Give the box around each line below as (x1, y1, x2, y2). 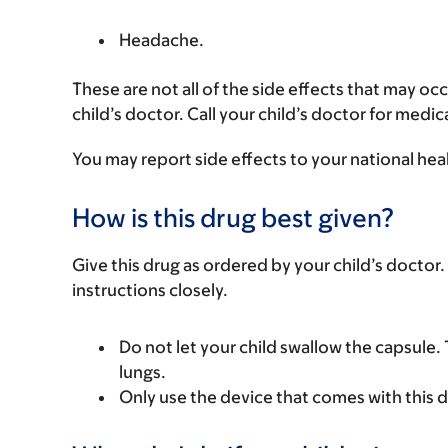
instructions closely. (72, 280, 228, 300)
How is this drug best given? (72, 202, 395, 232)
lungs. (119, 362, 166, 382)
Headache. (119, 30, 204, 50)
